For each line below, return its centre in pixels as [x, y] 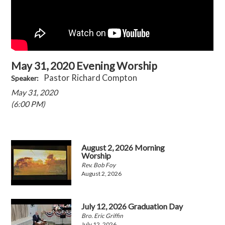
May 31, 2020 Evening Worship [84, 66]
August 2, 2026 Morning [123, 148]
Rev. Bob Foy [99, 165]
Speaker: [25, 78]
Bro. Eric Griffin [102, 216]
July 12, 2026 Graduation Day [132, 206]
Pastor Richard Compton [91, 78]
